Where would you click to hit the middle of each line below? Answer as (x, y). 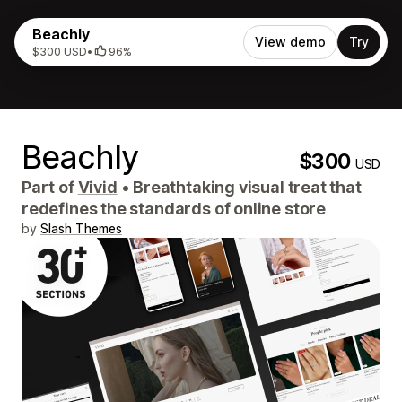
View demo (290, 42)
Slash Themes (81, 228)
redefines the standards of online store (174, 209)
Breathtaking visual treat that (245, 187)
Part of (50, 187)
